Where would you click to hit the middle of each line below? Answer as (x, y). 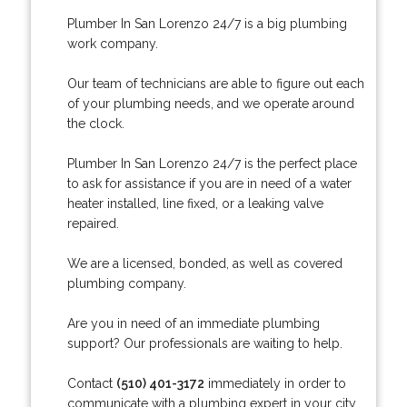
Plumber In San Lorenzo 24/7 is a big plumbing (207, 23)
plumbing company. (126, 283)
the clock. (95, 123)
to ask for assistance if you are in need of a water (209, 183)
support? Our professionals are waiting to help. (204, 343)
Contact (91, 383)
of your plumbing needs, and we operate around (210, 103)
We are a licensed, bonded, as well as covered (204, 263)
